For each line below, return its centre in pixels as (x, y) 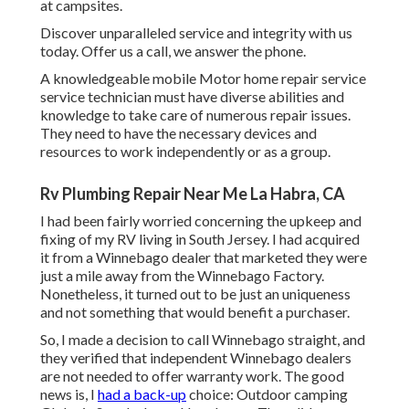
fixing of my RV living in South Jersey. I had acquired (200, 239)
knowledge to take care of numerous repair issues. (195, 115)
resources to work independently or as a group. (185, 152)
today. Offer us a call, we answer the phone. (173, 51)
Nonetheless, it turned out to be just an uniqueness (195, 294)
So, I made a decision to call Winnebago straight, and (203, 340)
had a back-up (142, 394)
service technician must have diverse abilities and (192, 97)
